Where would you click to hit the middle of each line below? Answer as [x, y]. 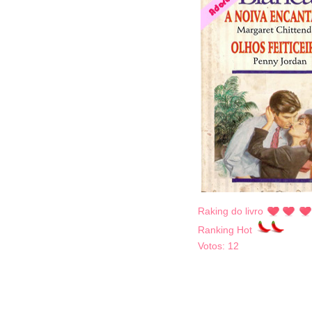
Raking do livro [231, 211]
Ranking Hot [225, 230]
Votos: [211, 246]
